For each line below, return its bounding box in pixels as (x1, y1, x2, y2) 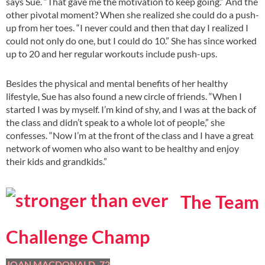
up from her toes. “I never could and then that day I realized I (6, 21, 248, 33)
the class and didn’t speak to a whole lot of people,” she (6, 116, 225, 128)
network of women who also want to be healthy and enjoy (6, 142, 239, 154)
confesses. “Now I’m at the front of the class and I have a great (6, 129, 254, 141)
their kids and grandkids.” (6, 155, 107, 167)
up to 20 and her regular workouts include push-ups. (6, 47, 217, 59)
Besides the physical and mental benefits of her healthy (6, 77, 228, 89)
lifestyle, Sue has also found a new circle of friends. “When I (6, 90, 242, 102)
